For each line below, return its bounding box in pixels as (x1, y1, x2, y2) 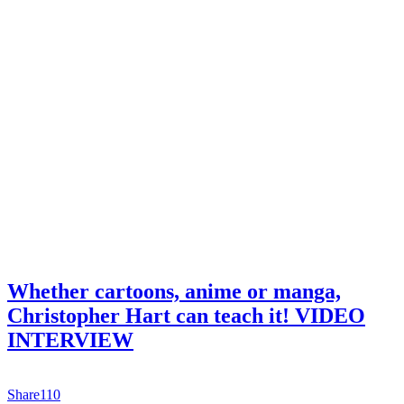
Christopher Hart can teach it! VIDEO (7, 303, 365, 327)
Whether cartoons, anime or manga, (7, 279, 341, 303)
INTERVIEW (7, 327, 133, 352)
